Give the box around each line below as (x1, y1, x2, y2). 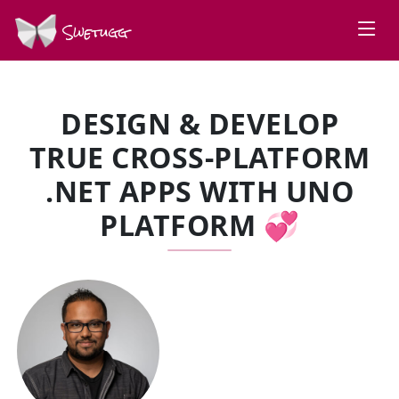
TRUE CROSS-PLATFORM (28, 138, 370, 176)
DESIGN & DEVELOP (61, 104, 338, 142)
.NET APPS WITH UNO (45, 172, 354, 210)
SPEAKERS (20, 262, 163, 300)
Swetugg (57, 17, 128, 47)
